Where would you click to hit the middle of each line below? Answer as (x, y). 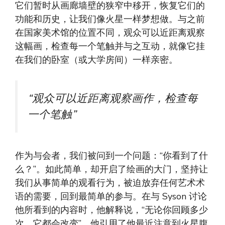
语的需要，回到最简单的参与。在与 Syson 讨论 (111, 196)
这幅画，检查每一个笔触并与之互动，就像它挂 (110, 46)
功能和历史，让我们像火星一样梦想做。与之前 (110, 19)
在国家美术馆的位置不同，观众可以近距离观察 (110, 33)
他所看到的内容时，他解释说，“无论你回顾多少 (111, 210)
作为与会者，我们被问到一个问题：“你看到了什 (111, 155)
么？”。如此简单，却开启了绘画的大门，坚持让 (111, 169)
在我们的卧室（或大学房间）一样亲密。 (96, 60)
